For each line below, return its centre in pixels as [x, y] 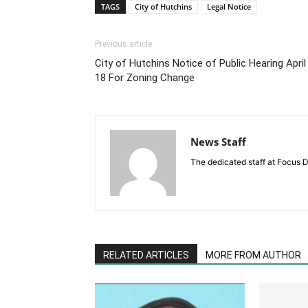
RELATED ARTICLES [146, 255]
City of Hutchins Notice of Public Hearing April [200, 64]
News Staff [218, 142]
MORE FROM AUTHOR [253, 255]
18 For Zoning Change [145, 78]
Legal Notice [229, 7]
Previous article [123, 44]
